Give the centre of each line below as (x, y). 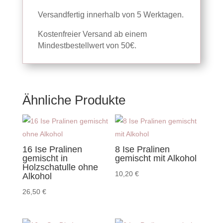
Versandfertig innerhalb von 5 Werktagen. (111, 15)
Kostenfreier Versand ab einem (92, 34)
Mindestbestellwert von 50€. (87, 46)
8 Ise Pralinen (143, 149)
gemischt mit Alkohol (156, 158)
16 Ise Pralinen (52, 149)
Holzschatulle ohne (60, 167)
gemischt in (45, 158)
